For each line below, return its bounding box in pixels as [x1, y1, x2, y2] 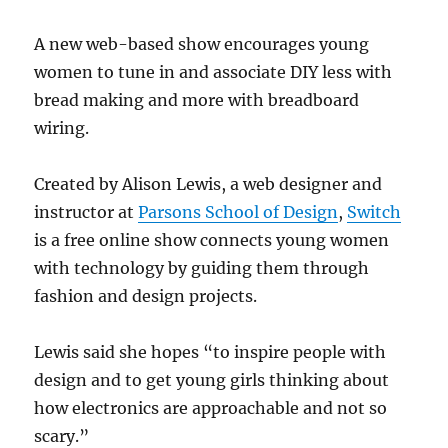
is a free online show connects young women [34, 230, 390, 251]
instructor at [34, 202, 139, 223]
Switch [347, 202, 402, 223]
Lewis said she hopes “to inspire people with [34, 342, 387, 363]
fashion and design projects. [34, 286, 258, 307]
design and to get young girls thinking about [34, 370, 390, 391]
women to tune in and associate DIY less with [34, 62, 393, 83]
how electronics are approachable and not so [34, 398, 388, 419]
